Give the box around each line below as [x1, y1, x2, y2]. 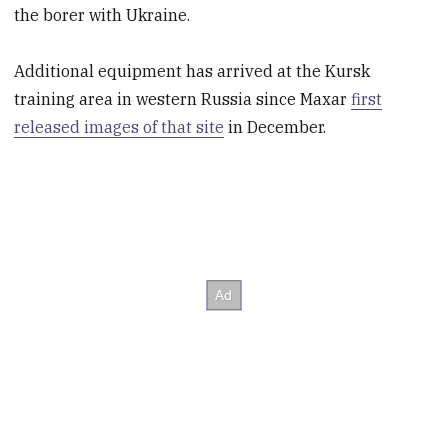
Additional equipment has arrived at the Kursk [14, 61, 371, 82]
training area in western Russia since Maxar [14, 89, 352, 110]
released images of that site [14, 117, 225, 138]
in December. [224, 117, 327, 138]
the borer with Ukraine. [14, 4, 191, 25]
